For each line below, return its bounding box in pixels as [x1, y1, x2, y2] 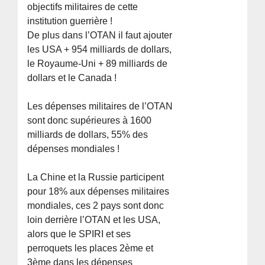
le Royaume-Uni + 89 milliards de [27, 58, 168, 69]
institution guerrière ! [27, 15, 113, 26]
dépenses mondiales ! [27, 143, 120, 154]
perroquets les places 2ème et [27, 243, 154, 253]
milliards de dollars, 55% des [27, 129, 148, 140]
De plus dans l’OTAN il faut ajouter [27, 30, 173, 40]
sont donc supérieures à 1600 [27, 115, 152, 125]
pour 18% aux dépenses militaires [27, 186, 170, 196]
